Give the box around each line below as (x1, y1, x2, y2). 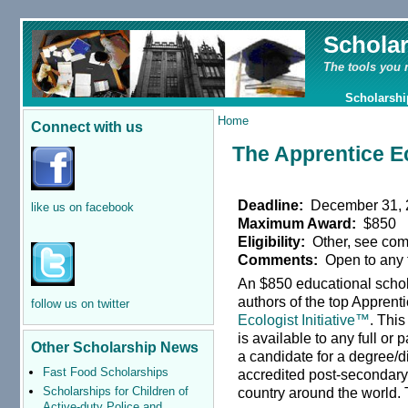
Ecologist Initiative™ (238, 311, 371, 329)
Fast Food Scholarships (42, 365, 168, 380)
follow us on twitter (30, 296, 129, 311)
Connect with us (30, 118, 143, 135)
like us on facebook (30, 200, 134, 215)
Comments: (238, 250, 322, 268)
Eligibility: (238, 232, 310, 250)
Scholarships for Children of (42, 383, 189, 398)
